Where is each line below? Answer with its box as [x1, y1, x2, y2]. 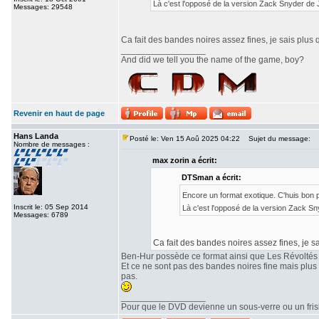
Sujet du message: [242, 135, 310, 142]
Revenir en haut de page [14, 109, 105, 117]
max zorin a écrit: [152, 156, 217, 164]
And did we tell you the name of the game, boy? [121, 55, 304, 65]
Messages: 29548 [14, 3, 73, 11]
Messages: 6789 [14, 211, 68, 219]
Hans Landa [14, 132, 58, 140]
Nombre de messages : [14, 140, 90, 148]
